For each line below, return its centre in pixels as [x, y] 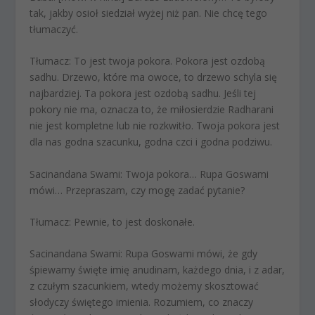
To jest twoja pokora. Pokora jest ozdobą [168, 61]
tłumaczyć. [54, 29]
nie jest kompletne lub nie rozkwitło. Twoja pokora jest [155, 126]
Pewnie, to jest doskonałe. [133, 221]
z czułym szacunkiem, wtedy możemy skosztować [144, 286]
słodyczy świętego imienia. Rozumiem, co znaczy [142, 302]
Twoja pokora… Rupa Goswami [196, 174]
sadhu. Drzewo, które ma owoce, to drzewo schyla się [154, 77]
